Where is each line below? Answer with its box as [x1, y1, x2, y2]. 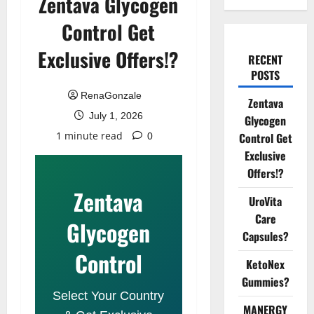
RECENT [248, 51, 283, 68]
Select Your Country [53, 289, 165, 303]
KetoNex [246, 256, 285, 273]
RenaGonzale [81, 90, 142, 101]
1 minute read [55, 129, 123, 142]
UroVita [249, 193, 282, 210]
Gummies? [241, 273, 289, 290]
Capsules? [242, 228, 289, 245]
